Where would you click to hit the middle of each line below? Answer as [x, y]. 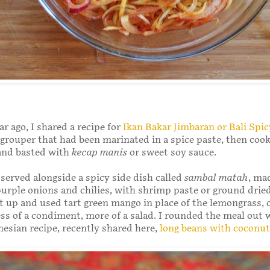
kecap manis [99, 152]
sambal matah [216, 178]
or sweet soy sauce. [172, 152]
